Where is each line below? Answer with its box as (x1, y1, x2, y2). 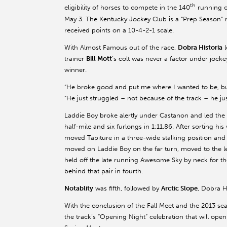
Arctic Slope (161, 184, 198, 192)
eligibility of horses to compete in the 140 (64, 4, 190, 12)
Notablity (64, 184, 93, 192)
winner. (64, 65, 87, 73)
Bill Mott (86, 54, 112, 62)
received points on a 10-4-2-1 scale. (64, 26, 174, 34)
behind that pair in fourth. (64, 167, 143, 175)
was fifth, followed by (93, 184, 161, 192)
